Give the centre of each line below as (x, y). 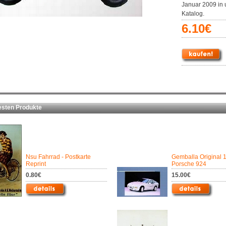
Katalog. (193, 14)
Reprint (36, 164)
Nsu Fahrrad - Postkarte (58, 157)
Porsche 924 (189, 164)
